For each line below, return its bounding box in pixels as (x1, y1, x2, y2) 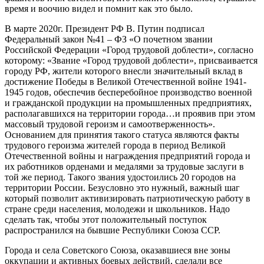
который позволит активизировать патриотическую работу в (5, 193, 250, 203)
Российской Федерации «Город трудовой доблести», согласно (5, 44, 253, 55)
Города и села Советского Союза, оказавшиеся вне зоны (5, 245, 230, 255)
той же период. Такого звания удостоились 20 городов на (5, 171, 236, 182)
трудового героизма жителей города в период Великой (5, 140, 226, 150)
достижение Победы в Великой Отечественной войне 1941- (5, 76, 246, 87)
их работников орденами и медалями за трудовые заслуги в (5, 161, 244, 171)
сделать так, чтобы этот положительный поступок (5, 214, 207, 225)
